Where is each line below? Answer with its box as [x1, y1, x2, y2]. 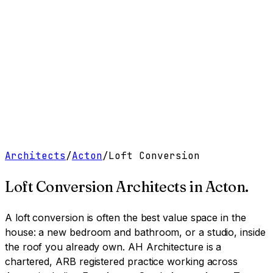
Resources [69, 32, 119, 44]
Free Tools [21, 56, 75, 68]
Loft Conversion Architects [5, 177, 186, 196]
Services [30, 32, 70, 44]
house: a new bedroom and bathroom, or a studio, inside [5, 225, 266, 238]
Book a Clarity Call [114, 56, 209, 68]
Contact [146, 32, 183, 44]
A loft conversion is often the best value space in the [5, 211, 246, 224]
